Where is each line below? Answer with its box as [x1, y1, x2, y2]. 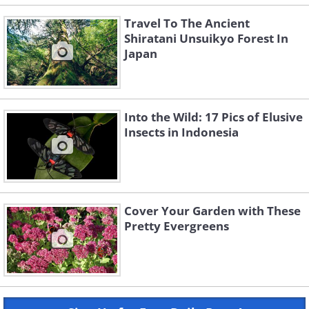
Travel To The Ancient [124, 15, 250, 32]
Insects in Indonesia [124, 124, 239, 141]
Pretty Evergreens [124, 218, 229, 235]
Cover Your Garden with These [124, 203, 301, 219]
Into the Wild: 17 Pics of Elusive [124, 109, 303, 126]
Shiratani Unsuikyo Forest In [124, 30, 288, 47]
